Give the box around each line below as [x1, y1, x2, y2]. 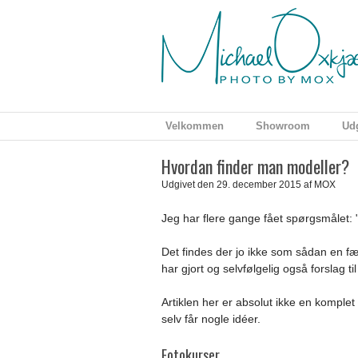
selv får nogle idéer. [161, 312, 261, 325]
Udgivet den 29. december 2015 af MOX [161, 179, 336, 190]
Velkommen [165, 120, 224, 132]
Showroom [256, 120, 310, 132]
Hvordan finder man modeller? [161, 153, 349, 179]
